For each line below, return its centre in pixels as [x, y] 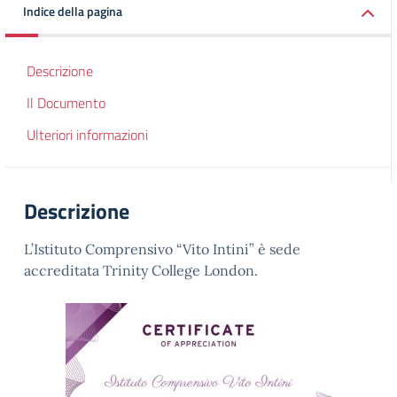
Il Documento [66, 103]
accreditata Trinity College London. [141, 270]
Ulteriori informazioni [87, 135]
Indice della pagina [73, 11]
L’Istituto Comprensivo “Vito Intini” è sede [162, 249]
